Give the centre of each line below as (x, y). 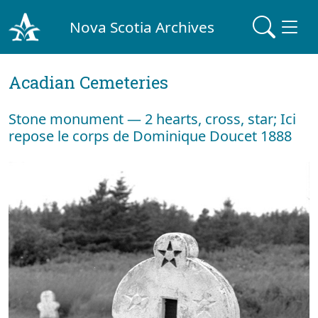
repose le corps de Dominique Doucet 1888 (150, 136)
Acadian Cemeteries (88, 82)
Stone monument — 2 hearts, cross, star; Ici (152, 119)
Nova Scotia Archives (142, 27)
